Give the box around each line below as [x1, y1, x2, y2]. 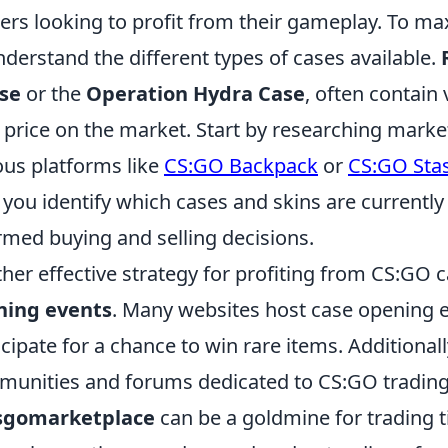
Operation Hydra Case [86, 80, 305, 107]
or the [21, 80, 86, 107]
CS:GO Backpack [164, 152, 318, 179]
